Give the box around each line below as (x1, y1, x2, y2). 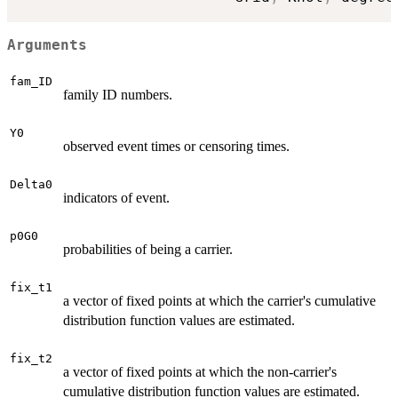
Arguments (7, 36, 87, 53)
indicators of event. (63, 190, 170, 206)
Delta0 (10, 178, 52, 192)
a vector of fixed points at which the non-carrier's (63, 364, 337, 380)
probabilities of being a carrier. (63, 242, 233, 258)
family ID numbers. (63, 87, 172, 103)
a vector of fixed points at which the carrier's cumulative (63, 293, 376, 309)
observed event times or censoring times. (63, 139, 290, 155)
